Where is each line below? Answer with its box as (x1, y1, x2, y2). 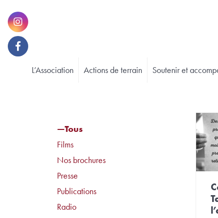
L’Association (31, 64, 73, 76)
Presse (57, 170, 78, 182)
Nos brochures (57, 154, 106, 166)
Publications (57, 185, 96, 197)
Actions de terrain (83, 64, 142, 76)
